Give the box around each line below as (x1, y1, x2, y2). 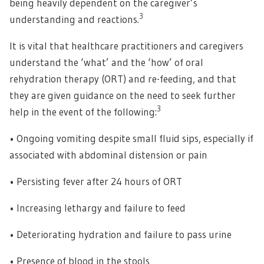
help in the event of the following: (9, 105, 157, 118)
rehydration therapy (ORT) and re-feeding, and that (9, 72, 236, 85)
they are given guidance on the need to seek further (9, 88, 236, 101)
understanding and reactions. (9, 12, 139, 25)
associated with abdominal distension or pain (9, 148, 207, 161)
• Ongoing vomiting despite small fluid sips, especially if (9, 131, 253, 144)
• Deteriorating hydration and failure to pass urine (9, 227, 232, 240)
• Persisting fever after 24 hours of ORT (9, 174, 182, 187)
